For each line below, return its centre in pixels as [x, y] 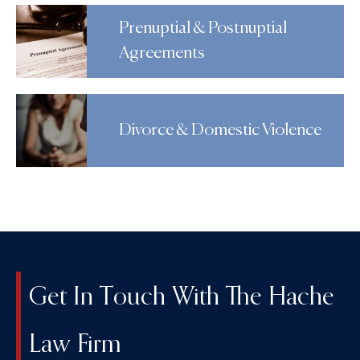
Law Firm [75, 343]
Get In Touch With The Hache [182, 295]
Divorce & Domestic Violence [221, 131]
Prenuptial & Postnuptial [203, 29]
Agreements [162, 54]
